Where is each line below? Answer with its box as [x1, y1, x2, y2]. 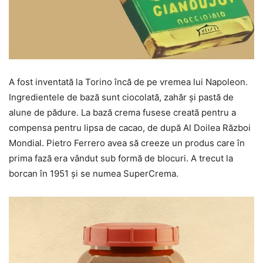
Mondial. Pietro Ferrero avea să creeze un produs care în [9, 137, 245, 149]
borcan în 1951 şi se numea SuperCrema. [9, 168, 178, 180]
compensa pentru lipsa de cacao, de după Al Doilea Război [9, 122, 251, 134]
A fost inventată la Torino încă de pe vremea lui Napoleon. [9, 76, 248, 88]
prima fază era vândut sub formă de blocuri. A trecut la [9, 153, 233, 164]
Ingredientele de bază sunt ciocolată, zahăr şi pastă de [9, 92, 234, 103]
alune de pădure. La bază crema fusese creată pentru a [9, 107, 236, 119]
